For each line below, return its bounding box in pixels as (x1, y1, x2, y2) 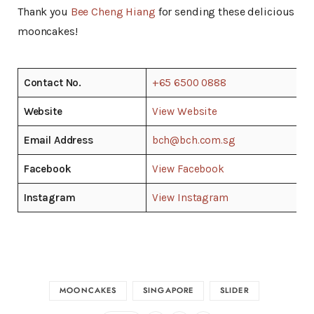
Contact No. (23, 76, 82, 89)
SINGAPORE (143, 287, 194, 295)
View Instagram (151, 191, 228, 204)
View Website (151, 104, 218, 118)
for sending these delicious (155, 4, 295, 18)
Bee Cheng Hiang (70, 4, 156, 18)
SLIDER (220, 287, 249, 295)
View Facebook (151, 162, 224, 175)
